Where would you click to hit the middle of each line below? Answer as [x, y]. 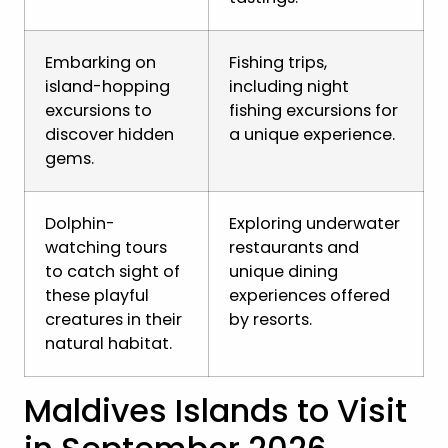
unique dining [283, 272]
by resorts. [270, 320]
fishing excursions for [313, 111]
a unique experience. [312, 135]
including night [289, 87]
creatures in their [113, 320]
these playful [97, 296]
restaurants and [294, 248]
